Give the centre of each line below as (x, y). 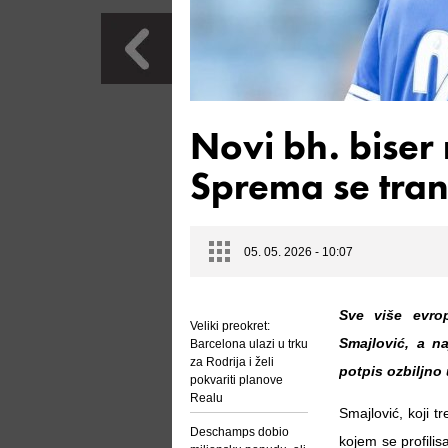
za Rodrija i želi (232, 362)
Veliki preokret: (230, 326)
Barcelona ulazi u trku (249, 344)
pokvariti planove (236, 380)
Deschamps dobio (239, 432)
